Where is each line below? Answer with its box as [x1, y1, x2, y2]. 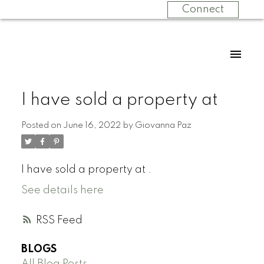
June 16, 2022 [62, 121, 121, 130]
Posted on [21, 121, 63, 130]
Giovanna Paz [134, 121, 192, 130]
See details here [21, 184, 104, 196]
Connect [181, 4, 224, 15]
